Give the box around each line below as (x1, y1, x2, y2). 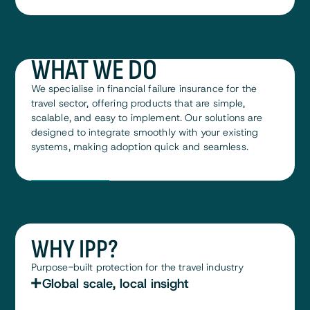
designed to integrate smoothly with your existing (30, 125, 259, 138)
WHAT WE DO (30, 53, 157, 87)
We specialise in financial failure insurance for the (30, 82, 257, 95)
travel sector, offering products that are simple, (30, 96, 246, 109)
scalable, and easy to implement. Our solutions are (30, 111, 262, 124)
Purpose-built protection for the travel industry (30, 261, 244, 274)
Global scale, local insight (42, 275, 189, 293)
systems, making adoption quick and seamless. (30, 140, 248, 153)
